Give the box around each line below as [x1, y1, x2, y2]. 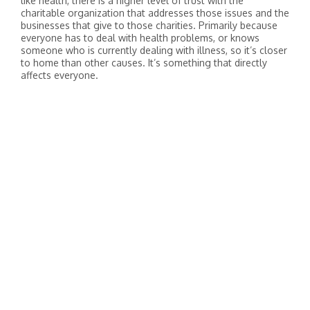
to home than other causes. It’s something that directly [21, 57, 267, 69]
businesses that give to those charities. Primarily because [21, 19, 277, 31]
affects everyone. [21, 69, 98, 81]
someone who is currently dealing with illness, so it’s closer [21, 44, 287, 56]
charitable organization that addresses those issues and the [21, 7, 289, 19]
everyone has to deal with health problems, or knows [21, 32, 259, 44]
